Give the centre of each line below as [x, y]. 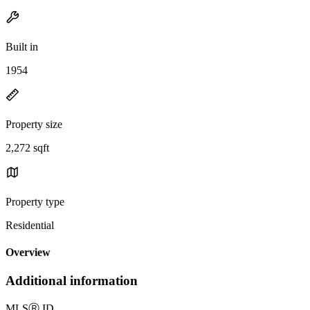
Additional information [72, 281]
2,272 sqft [27, 147]
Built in [22, 46]
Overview [28, 253]
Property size [34, 124]
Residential [30, 225]
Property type [35, 201]
